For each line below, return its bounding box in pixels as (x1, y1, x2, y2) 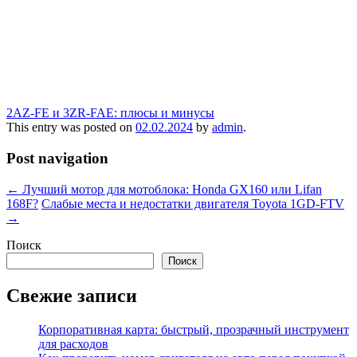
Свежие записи (6, 284, 137, 306)
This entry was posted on (6, 120, 135, 135)
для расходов (38, 336, 108, 351)
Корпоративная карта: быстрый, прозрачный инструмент (38, 322, 349, 336)
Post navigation (6, 150, 108, 167)
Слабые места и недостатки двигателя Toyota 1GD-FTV (41, 196, 344, 210)
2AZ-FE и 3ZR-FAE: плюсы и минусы (6, 106, 214, 120)
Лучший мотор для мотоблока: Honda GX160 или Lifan (19, 182, 322, 196)
